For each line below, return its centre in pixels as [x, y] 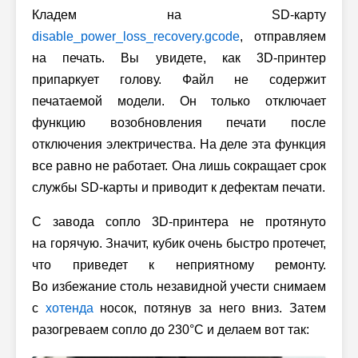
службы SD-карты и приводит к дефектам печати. [179, 187]
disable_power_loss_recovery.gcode [136, 36]
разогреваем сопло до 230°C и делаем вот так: [171, 329]
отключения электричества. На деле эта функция [179, 144]
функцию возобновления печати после [179, 122]
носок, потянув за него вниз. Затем [210, 308]
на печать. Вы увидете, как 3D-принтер [179, 58]
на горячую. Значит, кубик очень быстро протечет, [179, 243]
